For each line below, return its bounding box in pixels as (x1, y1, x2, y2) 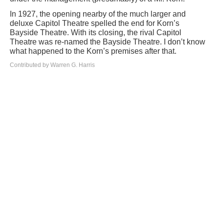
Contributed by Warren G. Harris (10, 62, 95, 68)
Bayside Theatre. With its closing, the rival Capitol (10, 28, 181, 37)
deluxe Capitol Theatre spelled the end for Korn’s (10, 19, 179, 27)
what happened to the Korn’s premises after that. (10, 47, 176, 55)
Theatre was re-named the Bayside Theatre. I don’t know (10, 38, 205, 46)
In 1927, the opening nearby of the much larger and (10, 10, 186, 18)
